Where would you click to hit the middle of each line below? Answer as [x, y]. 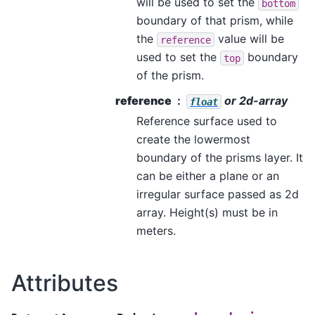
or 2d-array [255, 101]
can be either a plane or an [208, 176]
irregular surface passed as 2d [218, 194]
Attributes [65, 283]
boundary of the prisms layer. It [220, 158]
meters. [156, 231]
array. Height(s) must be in [207, 213]
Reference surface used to [207, 121]
